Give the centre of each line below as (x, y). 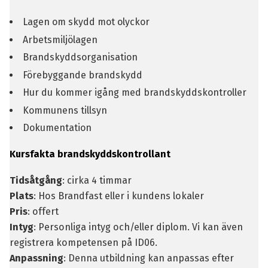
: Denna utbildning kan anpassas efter (148, 258)
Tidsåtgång (36, 180)
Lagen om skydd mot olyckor (86, 22)
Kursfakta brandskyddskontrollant (90, 154)
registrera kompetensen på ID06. (83, 243)
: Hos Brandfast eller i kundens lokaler (118, 196)
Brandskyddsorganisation (80, 57)
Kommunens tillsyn (65, 110)
